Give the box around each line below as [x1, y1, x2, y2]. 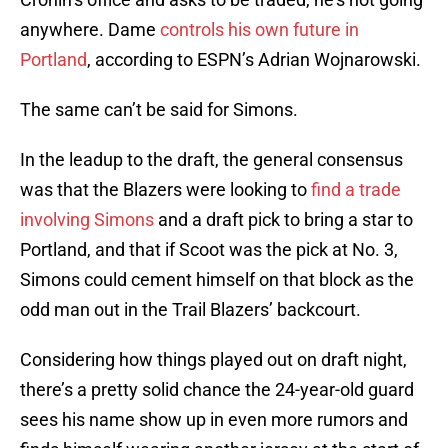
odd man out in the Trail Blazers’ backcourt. [20, 299, 361, 321]
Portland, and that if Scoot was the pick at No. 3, [20, 239, 398, 261]
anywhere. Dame [20, 19, 160, 41]
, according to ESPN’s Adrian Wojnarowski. [87, 49, 421, 71]
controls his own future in [160, 19, 359, 41]
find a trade [311, 179, 401, 201]
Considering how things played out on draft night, [20, 349, 407, 371]
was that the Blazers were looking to [20, 179, 311, 201]
